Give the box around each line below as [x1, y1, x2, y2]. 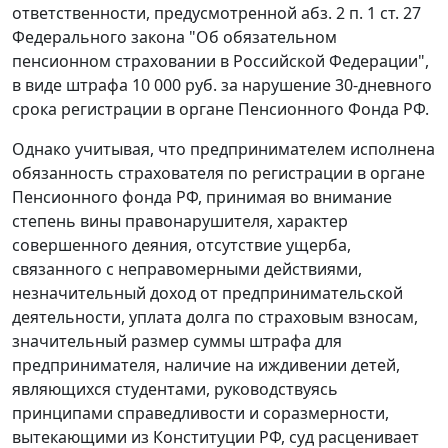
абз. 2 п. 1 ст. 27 [301, 2, 421, 25]
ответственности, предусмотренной [12, 2, 301, 25]
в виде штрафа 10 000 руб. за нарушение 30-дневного [12, 74, 432, 97]
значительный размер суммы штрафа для [12, 330, 342, 353]
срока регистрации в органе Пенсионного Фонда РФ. [12, 98, 429, 121]
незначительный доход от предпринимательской [12, 282, 403, 305]
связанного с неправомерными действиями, [12, 258, 362, 281]
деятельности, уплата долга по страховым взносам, [12, 306, 418, 329]
